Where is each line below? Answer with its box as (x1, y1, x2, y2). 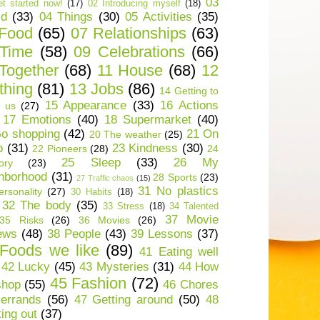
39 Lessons (131, 227, 193, 241)
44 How (178, 260, 219, 274)
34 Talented (169, 201, 219, 212)
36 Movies (78, 214, 130, 226)
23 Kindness (111, 141, 179, 156)
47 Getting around (74, 293, 174, 307)
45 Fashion (49, 274, 127, 293)
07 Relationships (70, 24, 186, 43)
